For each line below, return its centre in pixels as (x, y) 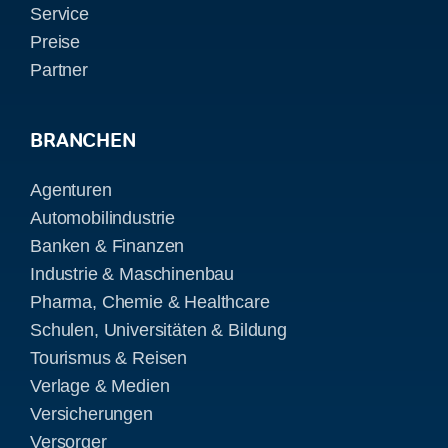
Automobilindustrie (102, 217)
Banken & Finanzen (107, 245)
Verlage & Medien (99, 385)
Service (59, 13)
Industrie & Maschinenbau (132, 273)
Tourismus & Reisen (108, 357)
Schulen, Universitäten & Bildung (158, 329)
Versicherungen (91, 413)
